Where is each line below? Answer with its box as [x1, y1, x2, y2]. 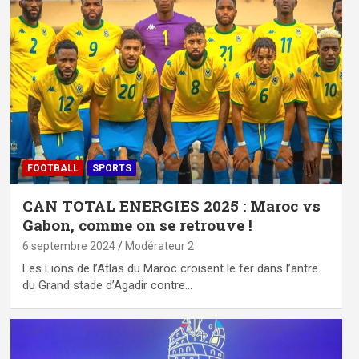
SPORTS [91, 162, 131, 174]
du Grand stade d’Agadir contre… [22, 277, 192, 292]
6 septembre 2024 [22, 239, 115, 252]
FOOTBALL [26, 162, 79, 174]
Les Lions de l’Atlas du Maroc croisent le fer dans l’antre [22, 260, 318, 276]
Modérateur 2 [124, 239, 194, 252]
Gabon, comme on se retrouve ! [22, 214, 252, 235]
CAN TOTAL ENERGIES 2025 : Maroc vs [22, 195, 321, 216]
